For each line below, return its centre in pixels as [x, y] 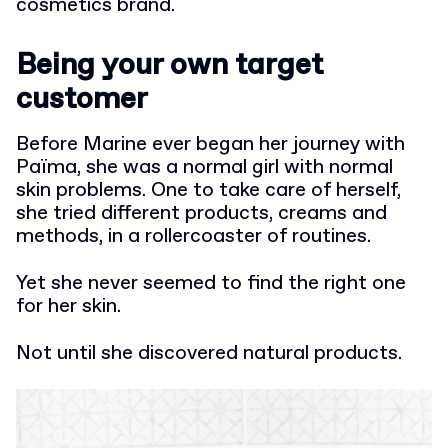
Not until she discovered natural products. [209, 353]
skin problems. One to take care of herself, [208, 190]
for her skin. [68, 306]
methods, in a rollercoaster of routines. [193, 236]
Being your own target [169, 65]
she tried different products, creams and [201, 213]
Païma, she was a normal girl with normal [204, 167]
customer [82, 99]
